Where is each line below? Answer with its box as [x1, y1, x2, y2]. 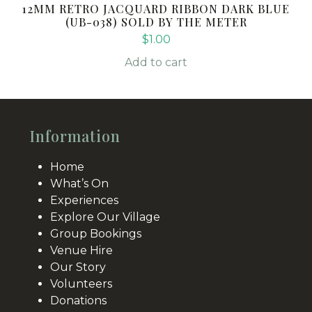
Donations [50, 294, 107, 308]
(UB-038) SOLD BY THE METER [65, 15, 247, 30]
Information [29, 125, 121, 147]
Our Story [50, 260, 107, 274]
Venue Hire [50, 244, 114, 258]
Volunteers [50, 277, 113, 291]
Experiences [50, 194, 119, 208]
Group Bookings [50, 227, 142, 241]
